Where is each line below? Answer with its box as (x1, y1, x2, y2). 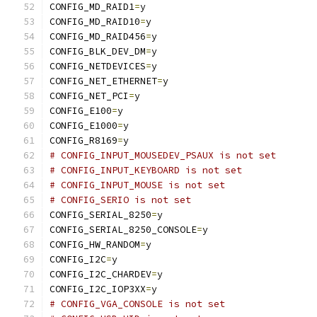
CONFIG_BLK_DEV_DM (50, 45, 146, 57)
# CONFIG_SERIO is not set (50, 194, 191, 206)
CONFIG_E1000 (50, 120, 117, 132)
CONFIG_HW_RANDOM (50, 238, 140, 250)
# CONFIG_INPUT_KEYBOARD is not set (50, 164, 242, 176)
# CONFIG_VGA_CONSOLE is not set (50, 298, 225, 310)
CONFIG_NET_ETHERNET (50, 75, 157, 87)
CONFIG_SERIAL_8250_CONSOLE (50, 224, 197, 236)
